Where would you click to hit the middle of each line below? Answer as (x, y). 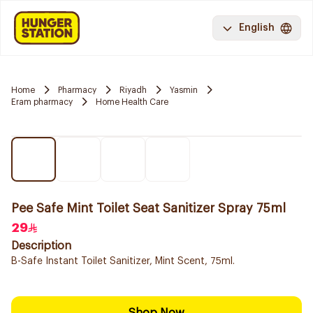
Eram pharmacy (42, 102)
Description (41, 246)
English (257, 28)
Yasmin (184, 90)
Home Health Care (132, 102)
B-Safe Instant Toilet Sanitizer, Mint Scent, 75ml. (123, 261)
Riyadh (133, 90)
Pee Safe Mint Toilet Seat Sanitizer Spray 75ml (148, 208)
